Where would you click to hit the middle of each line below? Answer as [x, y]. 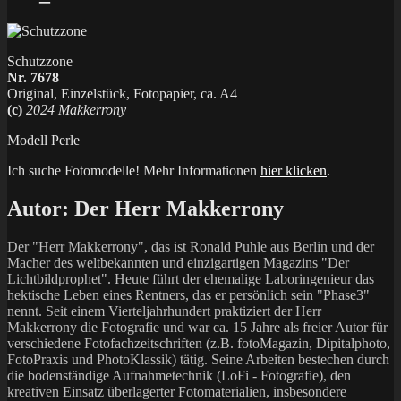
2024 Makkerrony [76, 109]
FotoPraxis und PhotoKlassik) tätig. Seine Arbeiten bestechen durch [198, 359]
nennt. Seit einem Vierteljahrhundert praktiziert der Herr [164, 311]
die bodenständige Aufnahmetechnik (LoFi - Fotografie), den [179, 375]
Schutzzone [40, 61]
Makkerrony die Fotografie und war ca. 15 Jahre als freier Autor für [197, 327]
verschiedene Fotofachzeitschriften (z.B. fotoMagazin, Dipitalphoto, [199, 343]
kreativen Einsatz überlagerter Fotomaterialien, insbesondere [177, 391]
